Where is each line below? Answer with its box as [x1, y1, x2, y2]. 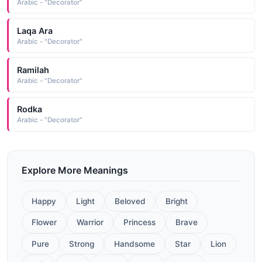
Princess [123, 218, 156, 227]
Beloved [115, 196, 146, 206]
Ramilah [16, 65, 49, 75]
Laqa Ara [16, 25, 53, 36]
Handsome [114, 239, 155, 249]
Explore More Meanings [22, 164, 128, 176]
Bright [166, 196, 188, 206]
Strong [69, 239, 94, 249]
